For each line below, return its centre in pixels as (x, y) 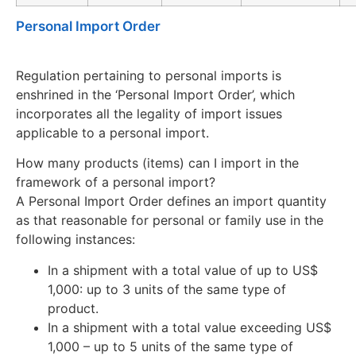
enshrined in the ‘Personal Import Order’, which (155, 94)
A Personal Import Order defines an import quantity (171, 201)
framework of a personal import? (116, 182)
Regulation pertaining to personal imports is (149, 75)
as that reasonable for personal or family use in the (170, 221)
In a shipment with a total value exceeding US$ (190, 327)
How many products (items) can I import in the (157, 163)
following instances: (75, 240)
